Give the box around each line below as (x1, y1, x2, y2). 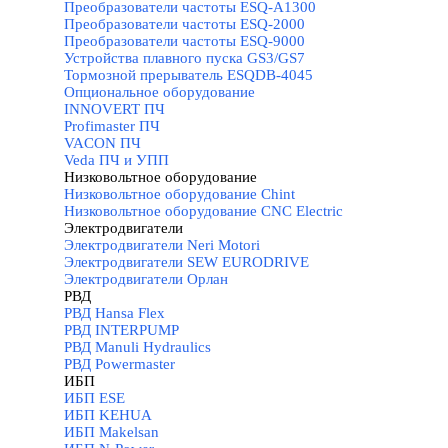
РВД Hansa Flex (64, 305, 165, 321)
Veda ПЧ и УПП (64, 152, 169, 168)
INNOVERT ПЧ (64, 101, 165, 117)
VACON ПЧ (64, 135, 141, 151)
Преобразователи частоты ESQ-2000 (64, 16, 305, 32)
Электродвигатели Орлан (64, 271, 228, 287)
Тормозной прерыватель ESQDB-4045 (64, 67, 313, 83)
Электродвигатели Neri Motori (64, 237, 260, 253)
